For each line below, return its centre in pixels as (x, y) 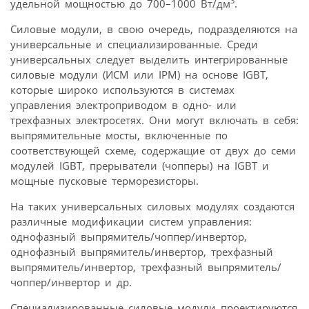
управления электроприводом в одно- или (123, 105)
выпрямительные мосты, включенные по (119, 136)
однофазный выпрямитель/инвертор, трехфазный (142, 252)
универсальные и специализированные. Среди (134, 44)
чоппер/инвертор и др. (71, 282)
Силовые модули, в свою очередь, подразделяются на (154, 29)
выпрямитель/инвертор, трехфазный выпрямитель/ (146, 267)
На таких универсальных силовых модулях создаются (152, 207)
